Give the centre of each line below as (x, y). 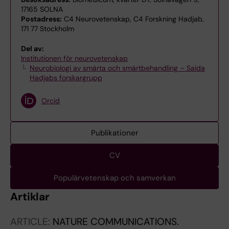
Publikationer (114, 133)
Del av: (32, 49)
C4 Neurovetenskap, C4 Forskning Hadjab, (133, 19)
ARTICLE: (31, 222)
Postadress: (41, 19)
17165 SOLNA (42, 9)
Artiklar (30, 197)
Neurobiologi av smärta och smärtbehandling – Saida (117, 68)
